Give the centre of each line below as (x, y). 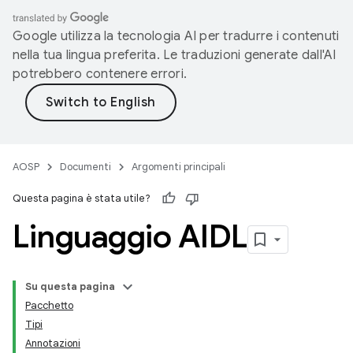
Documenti (85, 167)
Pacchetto (49, 305)
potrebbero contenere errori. (100, 74)
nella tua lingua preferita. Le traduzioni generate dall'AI (175, 55)
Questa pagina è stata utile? (82, 198)
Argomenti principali (178, 167)
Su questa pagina (70, 286)
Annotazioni (53, 343)
